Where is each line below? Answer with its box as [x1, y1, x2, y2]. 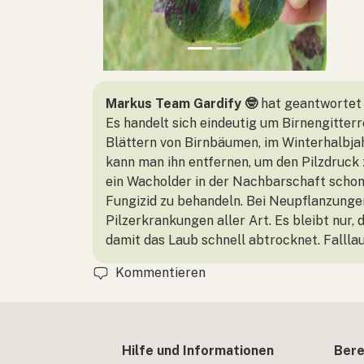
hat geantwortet [258, 95, 362, 111]
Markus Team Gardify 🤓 [106, 95, 258, 111]
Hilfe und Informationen [122, 343, 274, 358]
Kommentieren [115, 264, 206, 280]
